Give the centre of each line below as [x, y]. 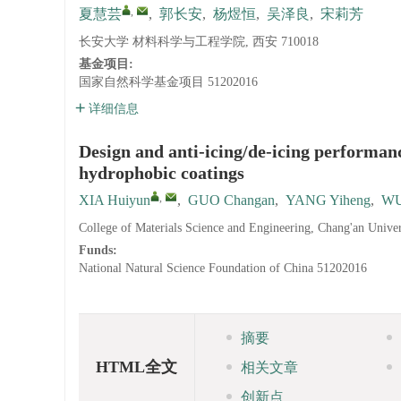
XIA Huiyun [115, 200]
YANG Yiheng [328, 200]
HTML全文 [137, 367]
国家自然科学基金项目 [141, 82]
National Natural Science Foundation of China [196, 268]
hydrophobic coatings [162, 173]
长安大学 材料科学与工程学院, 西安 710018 [199, 42]
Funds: [100, 250]
